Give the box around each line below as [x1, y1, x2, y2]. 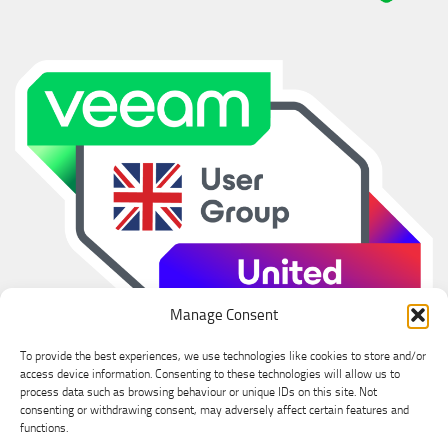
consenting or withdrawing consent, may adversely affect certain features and [20, 403, 409, 417]
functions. [20, 421, 68, 435]
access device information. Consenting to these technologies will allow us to [20, 367, 400, 381]
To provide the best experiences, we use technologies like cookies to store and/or [20, 349, 426, 363]
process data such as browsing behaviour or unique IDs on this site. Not [20, 385, 377, 399]
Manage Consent [170, 306, 278, 324]
